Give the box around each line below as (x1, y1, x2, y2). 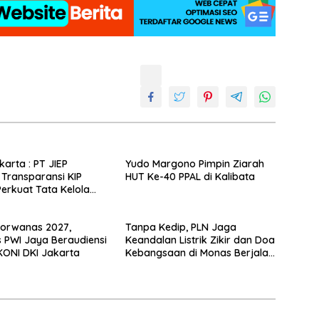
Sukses (125, 258, 158, 272)
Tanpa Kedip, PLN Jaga (125, 220, 236, 234)
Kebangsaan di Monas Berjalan (125, 246, 274, 259)
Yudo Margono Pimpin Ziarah (125, 157, 264, 170)
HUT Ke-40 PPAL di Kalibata (125, 169, 255, 183)
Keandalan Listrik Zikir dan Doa (125, 233, 275, 246)
